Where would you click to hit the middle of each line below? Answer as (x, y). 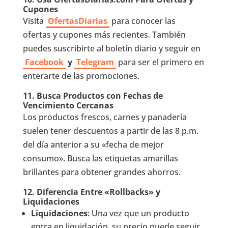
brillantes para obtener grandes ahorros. (102, 172)
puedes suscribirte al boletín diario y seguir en (111, 48)
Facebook (44, 62)
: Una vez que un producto (138, 213)
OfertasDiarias (77, 21)
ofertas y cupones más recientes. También (104, 34)
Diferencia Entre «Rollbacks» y (98, 192)
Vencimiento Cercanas (68, 105)
